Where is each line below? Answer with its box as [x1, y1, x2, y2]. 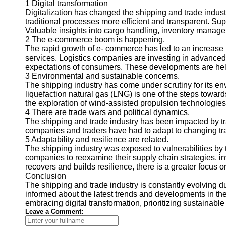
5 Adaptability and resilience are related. [25, 135, 168, 144]
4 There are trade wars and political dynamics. [25, 108, 190, 117]
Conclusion [25, 172, 66, 180]
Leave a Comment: [25, 208, 83, 215]
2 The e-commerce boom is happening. [25, 35, 165, 44]
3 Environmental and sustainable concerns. [25, 72, 180, 80]
